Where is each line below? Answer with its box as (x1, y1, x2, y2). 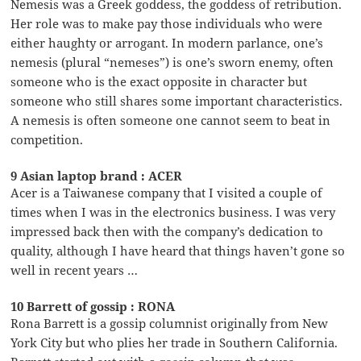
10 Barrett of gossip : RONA (10, 297, 176, 314)
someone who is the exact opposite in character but (10, 73, 308, 89)
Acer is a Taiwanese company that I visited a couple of (10, 184, 323, 201)
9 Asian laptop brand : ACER (10, 167, 183, 184)
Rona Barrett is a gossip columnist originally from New (10, 314, 329, 331)
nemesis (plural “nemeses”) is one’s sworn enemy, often (10, 53, 334, 70)
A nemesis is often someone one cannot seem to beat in (10, 111, 331, 128)
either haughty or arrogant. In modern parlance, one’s (10, 34, 324, 51)
